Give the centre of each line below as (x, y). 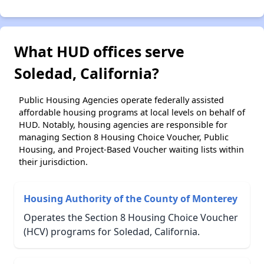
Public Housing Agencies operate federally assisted (121, 100)
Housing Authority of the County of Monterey (131, 198)
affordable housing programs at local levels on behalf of (132, 112)
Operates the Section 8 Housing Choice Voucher (131, 217)
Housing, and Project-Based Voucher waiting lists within (131, 149)
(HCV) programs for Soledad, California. (112, 231)
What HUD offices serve (99, 51)
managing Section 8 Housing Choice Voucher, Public (124, 137)
